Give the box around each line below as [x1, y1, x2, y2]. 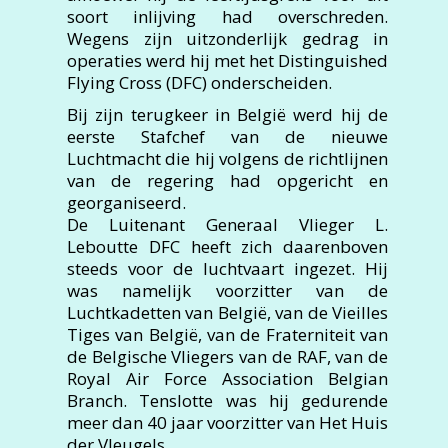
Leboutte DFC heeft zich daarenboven [67, 235, 388, 258]
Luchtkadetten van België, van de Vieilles [67, 301, 388, 324]
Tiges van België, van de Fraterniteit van [67, 323, 388, 346]
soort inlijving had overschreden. [67, 5, 388, 28]
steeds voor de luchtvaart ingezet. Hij [67, 257, 388, 280]
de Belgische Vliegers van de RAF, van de [67, 345, 388, 368]
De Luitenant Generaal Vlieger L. [67, 213, 388, 236]
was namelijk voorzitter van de [67, 279, 388, 302]
